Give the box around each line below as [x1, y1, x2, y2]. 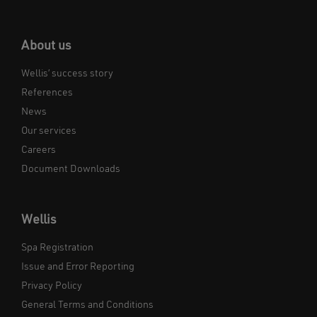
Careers [21, 145, 56, 156]
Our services [21, 126, 76, 137]
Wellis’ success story [21, 69, 113, 79]
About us [21, 40, 71, 53]
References [21, 88, 73, 98]
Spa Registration [21, 243, 93, 253]
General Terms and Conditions [21, 300, 154, 311]
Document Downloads [21, 164, 120, 175]
